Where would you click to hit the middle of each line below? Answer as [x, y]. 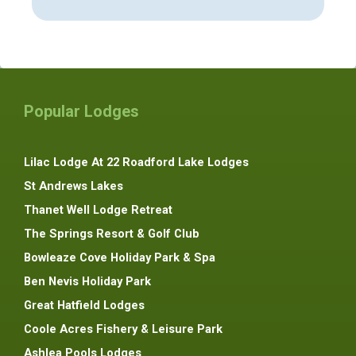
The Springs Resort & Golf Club [112, 233]
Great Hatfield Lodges [84, 305]
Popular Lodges [81, 111]
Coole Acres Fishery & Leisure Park [123, 329]
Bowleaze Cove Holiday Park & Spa [120, 257]
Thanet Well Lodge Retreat [98, 209]
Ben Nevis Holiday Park [87, 281]
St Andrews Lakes [74, 186]
